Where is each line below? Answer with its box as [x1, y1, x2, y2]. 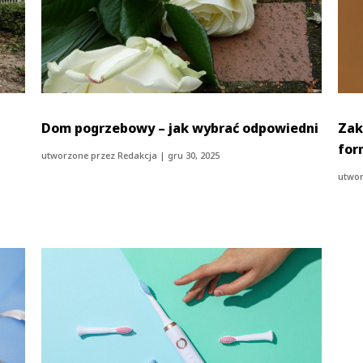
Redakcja [117, 148, 158, 161]
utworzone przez [41, 148, 118, 161]
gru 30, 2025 [168, 148, 220, 161]
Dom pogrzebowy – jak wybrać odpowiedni [41, 118, 319, 137]
